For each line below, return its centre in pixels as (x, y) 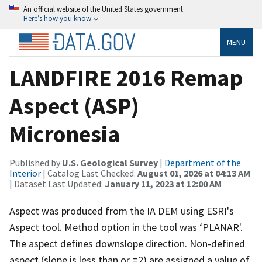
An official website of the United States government (103, 9)
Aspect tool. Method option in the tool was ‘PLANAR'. (126, 227)
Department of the (203, 162)
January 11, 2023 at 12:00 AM (163, 183)
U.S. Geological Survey (110, 162)
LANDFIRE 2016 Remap (126, 77)
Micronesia (65, 134)
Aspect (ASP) (74, 106)
